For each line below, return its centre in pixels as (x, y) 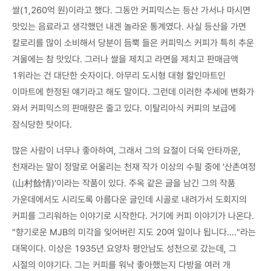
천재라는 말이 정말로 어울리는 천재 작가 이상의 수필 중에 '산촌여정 (134, 167)
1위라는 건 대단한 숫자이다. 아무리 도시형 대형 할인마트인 (119, 76)
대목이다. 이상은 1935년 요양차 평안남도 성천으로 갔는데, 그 (124, 249)
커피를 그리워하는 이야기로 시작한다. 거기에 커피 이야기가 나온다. (133, 216)
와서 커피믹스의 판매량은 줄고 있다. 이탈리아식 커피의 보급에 (124, 109)
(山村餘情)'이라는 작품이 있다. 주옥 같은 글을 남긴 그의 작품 (124, 184)
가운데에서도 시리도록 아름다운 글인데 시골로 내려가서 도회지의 (129, 200)
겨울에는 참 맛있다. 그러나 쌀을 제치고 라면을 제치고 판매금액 (125, 60)
